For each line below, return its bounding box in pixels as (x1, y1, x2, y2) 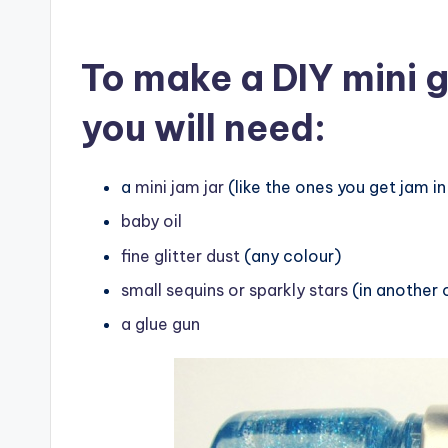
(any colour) (240, 245, 341, 266)
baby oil (121, 211, 182, 232)
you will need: (81, 104, 326, 151)
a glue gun (121, 314, 200, 335)
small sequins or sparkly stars (121, 280, 348, 301)
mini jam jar (135, 176, 224, 197)
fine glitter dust (121, 245, 240, 266)
